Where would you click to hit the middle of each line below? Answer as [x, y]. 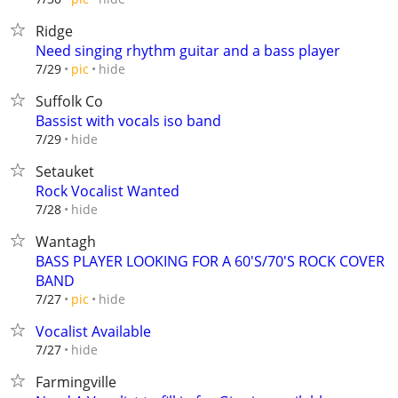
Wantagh [66, 242]
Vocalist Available [93, 331]
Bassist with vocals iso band [128, 121]
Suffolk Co [69, 101]
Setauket [65, 171]
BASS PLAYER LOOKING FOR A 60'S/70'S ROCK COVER [210, 261]
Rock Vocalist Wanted [107, 191]
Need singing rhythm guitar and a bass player [188, 51]
